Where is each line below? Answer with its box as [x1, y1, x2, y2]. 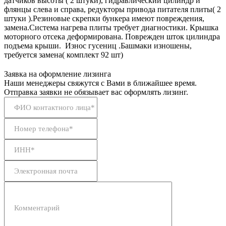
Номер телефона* [14, 124, 73, 132]
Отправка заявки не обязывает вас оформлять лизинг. [4, 87, 188, 96]
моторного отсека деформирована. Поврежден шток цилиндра [4, 32, 220, 41]
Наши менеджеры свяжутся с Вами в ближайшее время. [4, 78, 197, 87]
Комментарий [14, 203, 60, 212]
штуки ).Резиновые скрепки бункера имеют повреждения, [4, 14, 204, 23]
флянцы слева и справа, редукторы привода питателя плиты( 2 [4, 5, 221, 14]
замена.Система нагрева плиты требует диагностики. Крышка [4, 23, 218, 32]
